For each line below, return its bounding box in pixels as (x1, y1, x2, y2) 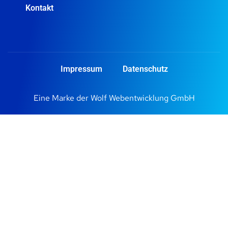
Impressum (60, 64, 102, 74)
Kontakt (25, 3, 53, 13)
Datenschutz (122, 64, 168, 74)
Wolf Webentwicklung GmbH (90, 93, 195, 104)
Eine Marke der (33, 93, 91, 104)
